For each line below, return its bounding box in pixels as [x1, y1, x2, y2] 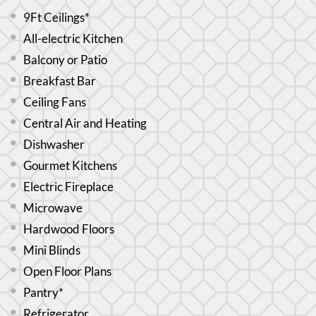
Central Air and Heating [23, 115, 147, 130]
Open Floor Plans [23, 263, 112, 279]
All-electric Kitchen [23, 30, 123, 46]
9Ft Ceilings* [23, 9, 90, 25]
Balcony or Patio [23, 51, 108, 67]
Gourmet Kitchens [23, 157, 118, 173]
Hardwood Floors [23, 221, 115, 236]
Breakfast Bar [23, 73, 97, 88]
